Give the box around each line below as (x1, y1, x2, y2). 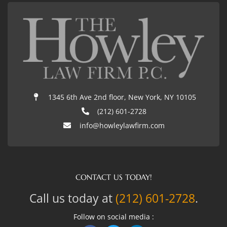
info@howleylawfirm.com (79, 120, 165, 130)
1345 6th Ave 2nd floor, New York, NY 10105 (48, 92, 196, 102)
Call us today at (29, 190, 116, 206)
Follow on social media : (73, 211, 154, 221)
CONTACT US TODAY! (75, 172, 152, 182)
